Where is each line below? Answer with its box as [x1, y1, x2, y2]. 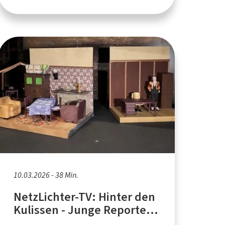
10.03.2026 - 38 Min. [13, 169, 78, 180]
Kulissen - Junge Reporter [13, 201, 151, 218]
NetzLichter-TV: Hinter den [13, 188, 156, 205]
